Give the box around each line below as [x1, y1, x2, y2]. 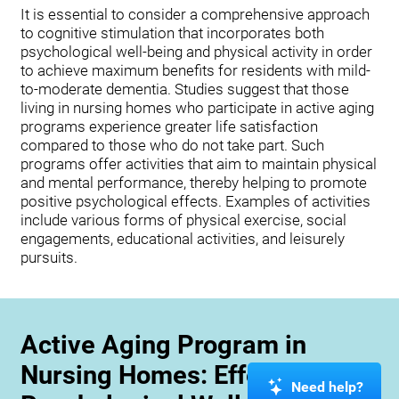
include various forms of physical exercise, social [20, 210, 346, 229]
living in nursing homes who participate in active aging [20, 98, 374, 117]
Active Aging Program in [20, 329, 306, 360]
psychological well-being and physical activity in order [20, 42, 372, 61]
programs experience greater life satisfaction [20, 117, 318, 135]
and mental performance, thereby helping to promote [20, 173, 367, 191]
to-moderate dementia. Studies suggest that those [20, 79, 349, 98]
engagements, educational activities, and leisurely [20, 229, 345, 248]
